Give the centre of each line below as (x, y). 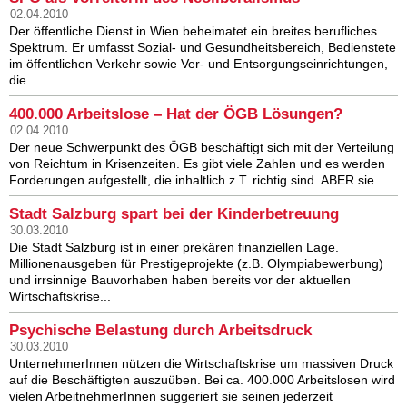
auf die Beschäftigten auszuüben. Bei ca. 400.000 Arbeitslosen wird (202, 380)
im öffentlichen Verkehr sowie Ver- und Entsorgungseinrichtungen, (199, 64)
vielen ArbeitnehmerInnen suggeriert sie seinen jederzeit (171, 397)
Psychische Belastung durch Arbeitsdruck (160, 331)
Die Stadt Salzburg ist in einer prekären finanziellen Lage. (174, 248)
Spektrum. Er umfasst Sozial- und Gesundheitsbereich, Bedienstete (203, 48)
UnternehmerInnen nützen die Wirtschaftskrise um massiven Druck (201, 364)
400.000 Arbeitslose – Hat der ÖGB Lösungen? (176, 114)
